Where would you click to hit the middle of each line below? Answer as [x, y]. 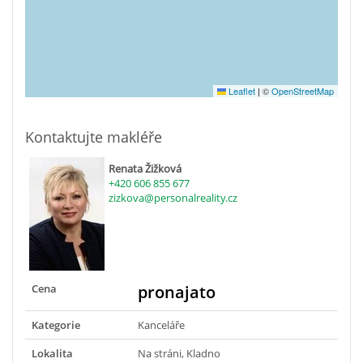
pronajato [177, 292]
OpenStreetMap [303, 90]
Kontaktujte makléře [94, 137]
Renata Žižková [145, 168]
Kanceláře [161, 325]
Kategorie [56, 325]
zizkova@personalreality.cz [173, 197]
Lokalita [52, 353]
